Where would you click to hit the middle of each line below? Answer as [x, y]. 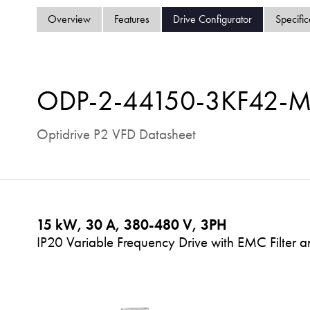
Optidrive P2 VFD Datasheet [116, 134]
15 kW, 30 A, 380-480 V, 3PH [131, 224]
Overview [69, 19]
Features [131, 19]
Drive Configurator [212, 19]
